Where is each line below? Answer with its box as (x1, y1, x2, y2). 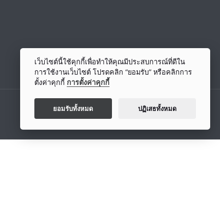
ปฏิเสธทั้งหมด (137, 104, 177, 112)
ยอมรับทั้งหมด (53, 104, 93, 112)
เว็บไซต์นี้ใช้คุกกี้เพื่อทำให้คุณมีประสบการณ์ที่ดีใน (34, 57, 185, 66)
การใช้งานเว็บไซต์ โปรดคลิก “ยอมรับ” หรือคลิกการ (34, 68, 192, 77)
